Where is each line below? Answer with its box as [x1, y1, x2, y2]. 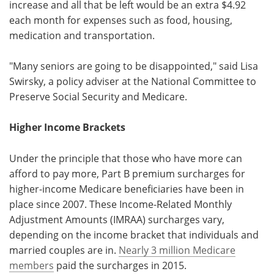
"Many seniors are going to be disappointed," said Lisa [9, 59, 258, 72]
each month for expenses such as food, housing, [9, 13, 232, 26]
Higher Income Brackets [9, 120, 125, 134]
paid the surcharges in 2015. [54, 258, 187, 272]
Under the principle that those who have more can [9, 151, 242, 165]
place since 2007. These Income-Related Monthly [9, 197, 232, 210]
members [9, 258, 54, 272]
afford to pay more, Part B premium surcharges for [9, 166, 245, 180]
